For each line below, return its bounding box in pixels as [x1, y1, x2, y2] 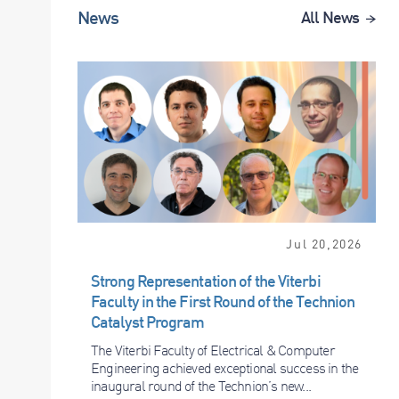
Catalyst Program [91, 312, 205, 332]
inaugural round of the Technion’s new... [91, 377, 311, 395]
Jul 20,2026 [286, 236, 362, 252]
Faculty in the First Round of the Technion [91, 291, 355, 312]
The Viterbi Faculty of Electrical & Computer [91, 341, 335, 360]
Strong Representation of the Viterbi [91, 271, 321, 291]
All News [301, 6, 359, 27]
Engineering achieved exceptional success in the [91, 359, 359, 378]
